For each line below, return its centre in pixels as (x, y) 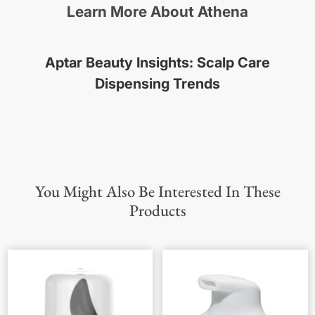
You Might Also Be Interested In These (157, 192)
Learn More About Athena (157, 12)
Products (157, 211)
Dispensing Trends (157, 84)
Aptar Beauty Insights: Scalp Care (157, 63)
